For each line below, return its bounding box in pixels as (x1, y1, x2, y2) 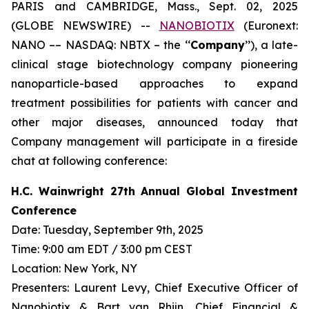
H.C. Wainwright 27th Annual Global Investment (11, 184, 298, 198)
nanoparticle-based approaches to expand (11, 77, 298, 90)
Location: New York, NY (11, 261, 137, 275)
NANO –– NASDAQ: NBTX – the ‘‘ (11, 38, 190, 52)
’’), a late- (244, 38, 298, 52)
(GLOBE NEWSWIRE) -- (11, 19, 159, 32)
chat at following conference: (11, 154, 167, 168)
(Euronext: (234, 19, 298, 32)
